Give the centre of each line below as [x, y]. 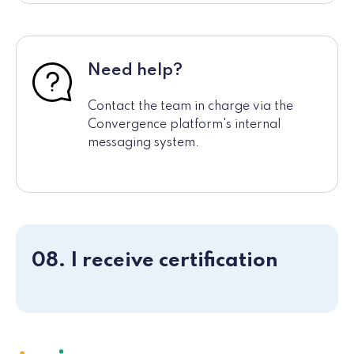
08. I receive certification [155, 261]
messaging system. [143, 143]
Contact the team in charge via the [190, 107]
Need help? [135, 71]
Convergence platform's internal [184, 125]
